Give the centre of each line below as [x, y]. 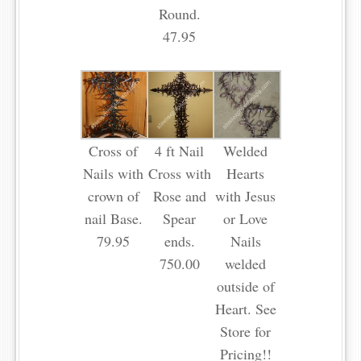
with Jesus [246, 196]
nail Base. [113, 219]
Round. [179, 14]
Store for [246, 332]
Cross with [179, 174]
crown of [113, 196]
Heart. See [245, 309]
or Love [246, 219]
